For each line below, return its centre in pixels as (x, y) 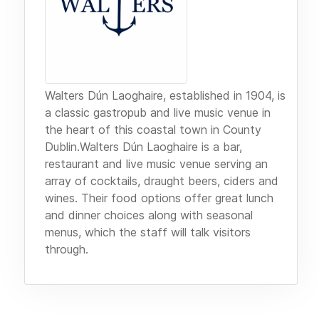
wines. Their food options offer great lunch (159, 198)
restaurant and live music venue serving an (156, 164)
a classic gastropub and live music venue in (158, 113)
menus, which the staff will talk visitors (148, 232)
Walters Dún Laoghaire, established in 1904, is (165, 96)
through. (67, 250)
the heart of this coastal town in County (153, 130)
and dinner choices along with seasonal (149, 215)
